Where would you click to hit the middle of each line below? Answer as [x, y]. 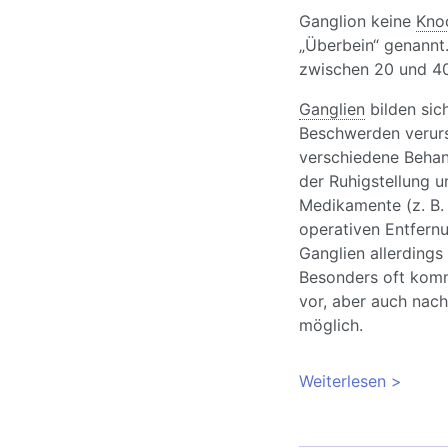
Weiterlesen [342, 381]
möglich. [330, 325]
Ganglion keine [357, 21]
